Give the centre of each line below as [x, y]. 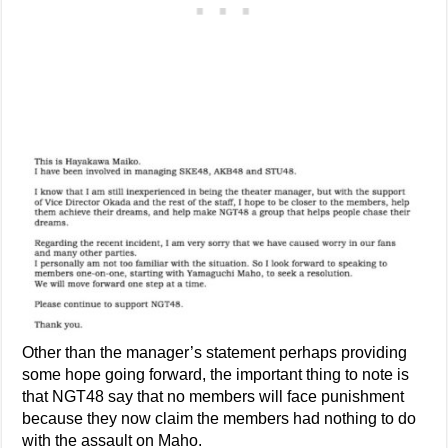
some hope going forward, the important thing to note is [216, 374]
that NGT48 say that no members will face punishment [213, 396]
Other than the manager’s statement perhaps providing [215, 352]
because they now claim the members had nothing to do [219, 418]
